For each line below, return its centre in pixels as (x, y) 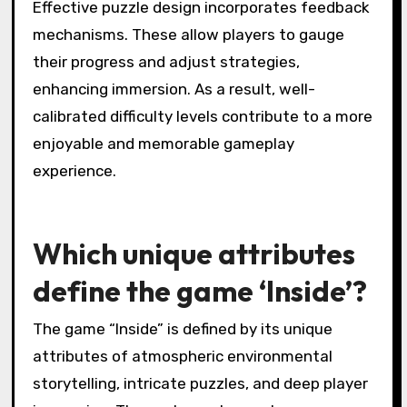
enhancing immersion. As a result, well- (174, 89)
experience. (74, 171)
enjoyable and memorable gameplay (163, 144)
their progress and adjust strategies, (166, 62)
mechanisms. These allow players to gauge (188, 35)
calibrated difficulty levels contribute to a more (202, 117)
